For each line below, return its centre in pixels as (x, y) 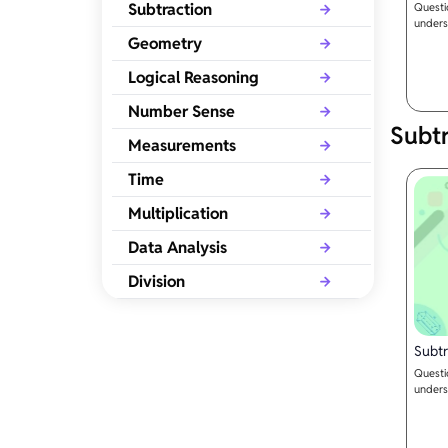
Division (157, 282)
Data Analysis (178, 248)
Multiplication (178, 214)
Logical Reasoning (194, 78)
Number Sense (182, 112)
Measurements (182, 146)
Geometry (165, 44)
